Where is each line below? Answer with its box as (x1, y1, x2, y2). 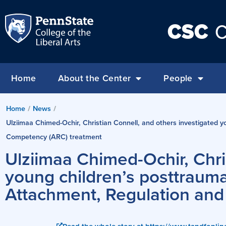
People (163, 72, 193, 84)
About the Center (58, 72, 131, 84)
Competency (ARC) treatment (6, 131, 102, 142)
